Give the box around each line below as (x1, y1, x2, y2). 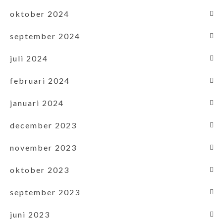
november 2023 (10, 142, 77, 152)
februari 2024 (10, 75, 70, 85)
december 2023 (10, 120, 77, 130)
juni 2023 (10, 209, 50, 219)
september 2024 (10, 31, 80, 41)
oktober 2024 (10, 8, 69, 18)
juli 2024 (10, 53, 48, 63)
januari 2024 (10, 98, 64, 108)
